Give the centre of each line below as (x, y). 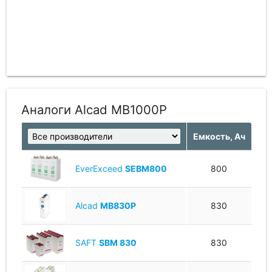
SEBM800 (146, 168)
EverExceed (100, 168)
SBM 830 (117, 242)
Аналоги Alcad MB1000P (94, 109)
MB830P (118, 205)
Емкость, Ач (219, 136)
